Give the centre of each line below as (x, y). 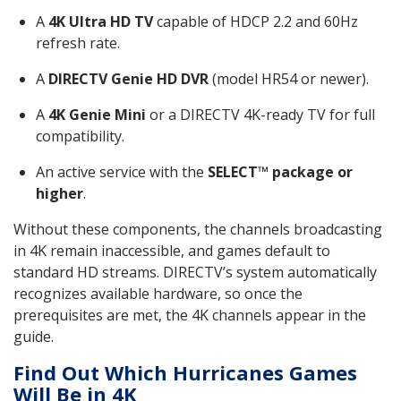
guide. (34, 336)
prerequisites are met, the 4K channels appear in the (190, 315)
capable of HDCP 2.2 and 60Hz (256, 21)
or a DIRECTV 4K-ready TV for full (260, 114)
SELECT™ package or (280, 171)
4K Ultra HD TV (101, 21)
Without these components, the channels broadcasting (198, 229)
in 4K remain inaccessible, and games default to (172, 250)
